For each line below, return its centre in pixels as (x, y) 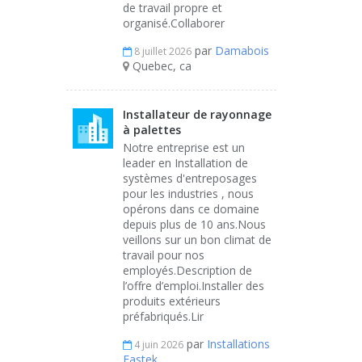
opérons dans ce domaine (191, 209)
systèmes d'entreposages (190, 178)
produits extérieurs (172, 301)
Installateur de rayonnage (197, 114)
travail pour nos (164, 255)
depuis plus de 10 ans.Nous (194, 224)
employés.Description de (187, 270)
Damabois (242, 51)
